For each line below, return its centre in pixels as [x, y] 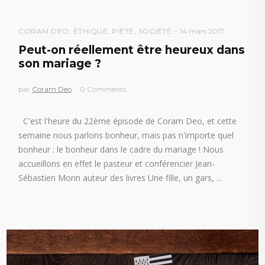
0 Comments [103, 89]
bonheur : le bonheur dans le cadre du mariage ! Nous [121, 150]
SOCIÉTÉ [155, 31]
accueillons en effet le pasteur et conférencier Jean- [117, 164]
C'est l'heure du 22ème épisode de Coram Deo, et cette [128, 121]
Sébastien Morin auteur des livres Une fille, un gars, [118, 178]
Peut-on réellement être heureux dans [132, 50]
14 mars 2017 [202, 31]
